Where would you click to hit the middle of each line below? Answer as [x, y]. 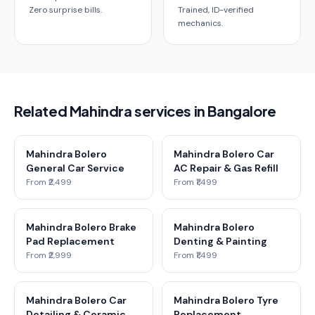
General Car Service [75, 168]
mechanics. [200, 23]
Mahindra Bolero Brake [81, 227]
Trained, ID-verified [216, 10]
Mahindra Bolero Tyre [226, 300]
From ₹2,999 [49, 255]
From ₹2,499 [49, 182]
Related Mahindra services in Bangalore [145, 111]
